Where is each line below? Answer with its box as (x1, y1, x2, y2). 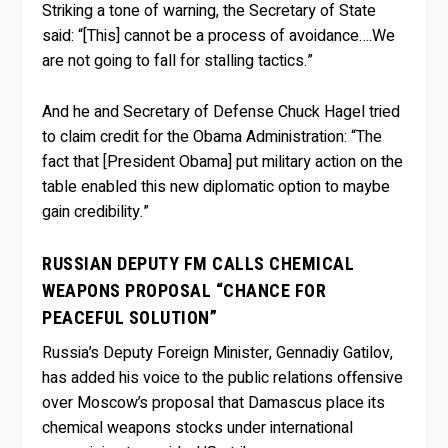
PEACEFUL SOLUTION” (42, 307, 218, 329)
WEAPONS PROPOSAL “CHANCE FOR (42, 280, 327, 302)
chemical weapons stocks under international (42, 416, 354, 441)
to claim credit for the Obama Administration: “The (42, 124, 383, 149)
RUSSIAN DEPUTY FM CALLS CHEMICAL (42, 253, 355, 275)
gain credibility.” (42, 199, 150, 224)
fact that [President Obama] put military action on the (42, 149, 404, 174)
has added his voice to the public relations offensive (42, 366, 404, 391)
